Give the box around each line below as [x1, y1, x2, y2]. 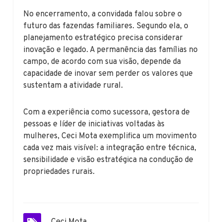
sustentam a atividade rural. [23, 80, 123, 91]
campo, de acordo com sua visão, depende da [23, 56, 181, 67]
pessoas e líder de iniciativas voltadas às [23, 119, 165, 129]
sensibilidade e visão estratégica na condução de [23, 155, 194, 165]
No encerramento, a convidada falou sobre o [23, 9, 182, 19]
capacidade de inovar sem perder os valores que [23, 68, 193, 79]
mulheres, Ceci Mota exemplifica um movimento [23, 131, 197, 141]
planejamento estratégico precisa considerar [23, 33, 183, 43]
